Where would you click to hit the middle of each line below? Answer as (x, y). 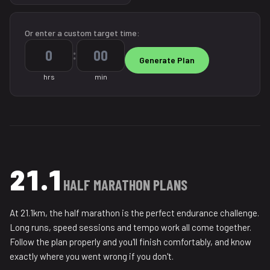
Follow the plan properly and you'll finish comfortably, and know (130, 242)
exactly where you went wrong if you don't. (92, 256)
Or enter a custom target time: (82, 33)
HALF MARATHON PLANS (125, 185)
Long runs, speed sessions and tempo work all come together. (130, 227)
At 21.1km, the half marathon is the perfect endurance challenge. (134, 213)
